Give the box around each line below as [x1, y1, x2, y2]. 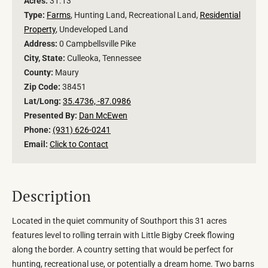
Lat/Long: [24, 96, 63, 106]
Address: [24, 39, 59, 49]
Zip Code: [24, 82, 62, 92]
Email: [24, 139, 50, 150]
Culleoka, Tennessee [67, 53, 141, 63]
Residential [200, 10, 240, 20]
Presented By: [24, 111, 79, 121]
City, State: [24, 53, 67, 63]
